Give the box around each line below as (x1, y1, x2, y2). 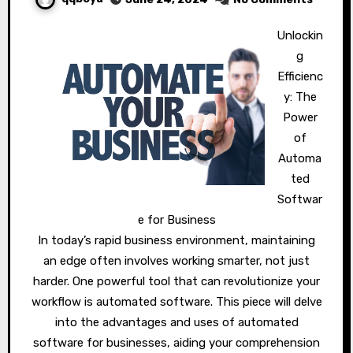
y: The (283, 90, 317, 104)
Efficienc (277, 69, 323, 84)
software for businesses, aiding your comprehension (33, 336, 320, 350)
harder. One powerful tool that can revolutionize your (33, 274, 320, 288)
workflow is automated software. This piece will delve (31, 295, 322, 309)
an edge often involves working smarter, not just (43, 254, 310, 268)
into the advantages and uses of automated (54, 315, 299, 329)
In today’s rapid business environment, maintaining (38, 233, 315, 247)
